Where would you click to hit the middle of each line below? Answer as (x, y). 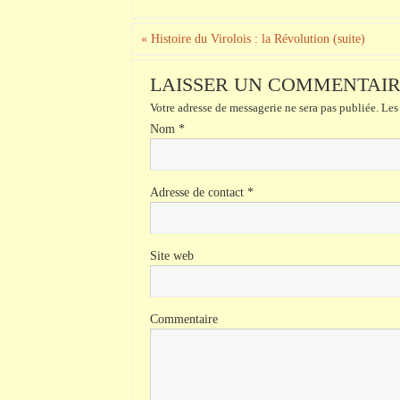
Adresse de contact (199, 192)
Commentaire (184, 319)
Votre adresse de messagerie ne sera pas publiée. (264, 108)
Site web (172, 255)
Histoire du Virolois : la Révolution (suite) (257, 39)
